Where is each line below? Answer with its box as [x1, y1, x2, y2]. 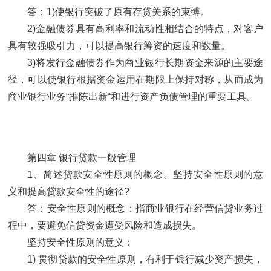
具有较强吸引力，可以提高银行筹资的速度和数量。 [8, 41, 230, 51]
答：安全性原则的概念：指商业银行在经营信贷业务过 [27, 203, 263, 214]
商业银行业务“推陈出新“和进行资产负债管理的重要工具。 [8, 91, 256, 102]
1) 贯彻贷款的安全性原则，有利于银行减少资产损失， [27, 254, 263, 265]
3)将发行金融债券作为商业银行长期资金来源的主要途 [27, 57, 263, 68]
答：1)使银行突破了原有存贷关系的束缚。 [27, 7, 210, 18]
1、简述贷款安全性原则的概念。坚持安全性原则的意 [27, 169, 263, 180]
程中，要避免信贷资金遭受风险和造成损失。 [8, 220, 201, 231]
